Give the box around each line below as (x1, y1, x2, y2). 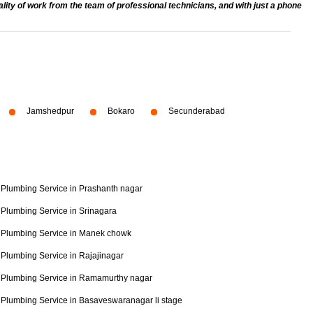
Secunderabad (168, 106, 225, 116)
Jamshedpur (27, 106, 74, 116)
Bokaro (108, 106, 135, 116)
